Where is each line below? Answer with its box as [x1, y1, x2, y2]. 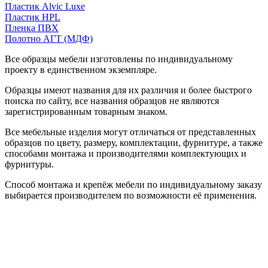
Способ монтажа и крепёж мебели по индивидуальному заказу [5, 179, 262, 190]
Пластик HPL [5, 11, 60, 22]
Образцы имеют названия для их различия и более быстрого [5, 84, 252, 95]
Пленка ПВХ [5, 22, 59, 33]
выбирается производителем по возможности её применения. [5, 190, 257, 200]
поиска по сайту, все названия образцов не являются [5, 95, 219, 106]
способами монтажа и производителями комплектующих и [5, 148, 246, 159]
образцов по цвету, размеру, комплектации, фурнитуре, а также [5, 137, 263, 148]
